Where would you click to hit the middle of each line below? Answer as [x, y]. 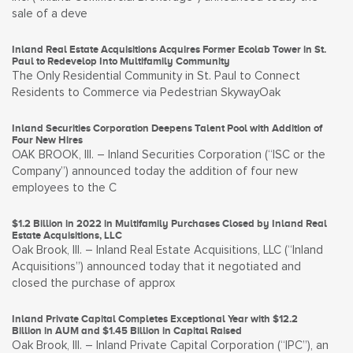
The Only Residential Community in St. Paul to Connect [156, 76]
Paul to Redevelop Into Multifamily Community [121, 61]
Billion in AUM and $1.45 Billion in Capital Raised [127, 331]
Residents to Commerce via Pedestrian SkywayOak [146, 93]
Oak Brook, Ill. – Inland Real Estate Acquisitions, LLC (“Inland [167, 250]
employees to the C [64, 188]
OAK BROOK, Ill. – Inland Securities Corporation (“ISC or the [169, 155]
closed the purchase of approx [93, 283]
